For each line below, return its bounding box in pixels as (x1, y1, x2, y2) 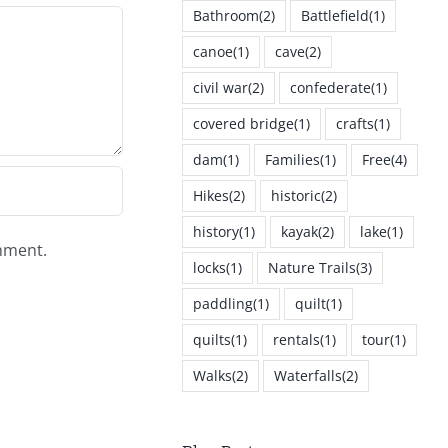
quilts (192, 330, 231, 350)
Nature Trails (267, 258, 356, 278)
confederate (289, 78, 371, 98)
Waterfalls (273, 366, 342, 386)
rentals (272, 330, 320, 350)
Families (264, 150, 320, 170)
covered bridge (192, 114, 294, 134)
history (192, 222, 239, 242)
